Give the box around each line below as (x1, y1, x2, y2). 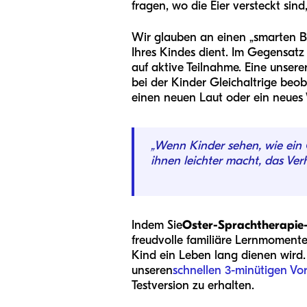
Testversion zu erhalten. (132, 278, 254, 293)
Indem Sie (132, 218, 182, 232)
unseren (132, 263, 173, 278)
